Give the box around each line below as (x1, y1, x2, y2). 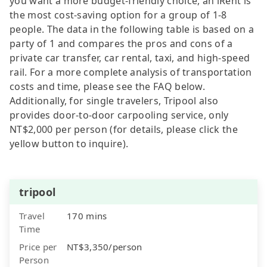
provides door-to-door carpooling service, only (10, 108, 229, 122)
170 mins (67, 209, 107, 222)
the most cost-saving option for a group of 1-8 (10, 8, 227, 21)
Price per (19, 240, 57, 253)
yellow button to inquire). (10, 136, 129, 150)
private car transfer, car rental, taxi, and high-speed (10, 51, 250, 64)
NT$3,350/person (67, 240, 142, 253)
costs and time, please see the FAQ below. (10, 79, 206, 93)
